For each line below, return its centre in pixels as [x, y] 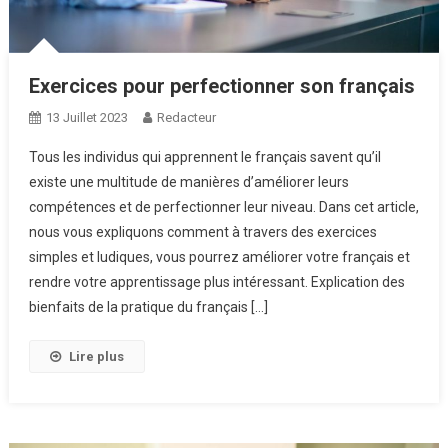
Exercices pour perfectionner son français [221, 86]
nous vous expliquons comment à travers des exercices [202, 232]
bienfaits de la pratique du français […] [148, 307]
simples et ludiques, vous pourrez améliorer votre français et [219, 257]
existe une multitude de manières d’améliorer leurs [188, 182]
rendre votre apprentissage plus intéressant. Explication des [216, 282]
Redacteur [186, 118]
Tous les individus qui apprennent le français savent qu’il [204, 157]
